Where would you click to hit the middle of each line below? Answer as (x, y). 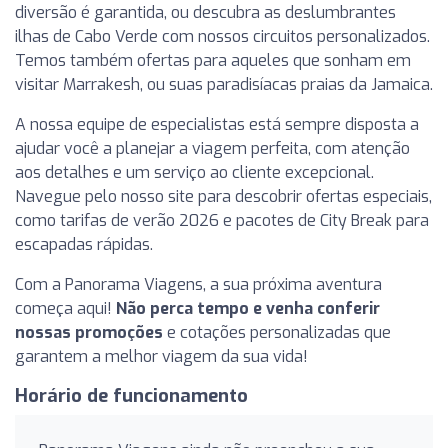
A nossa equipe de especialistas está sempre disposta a (217, 124)
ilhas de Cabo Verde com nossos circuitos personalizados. (222, 36)
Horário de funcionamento (131, 396)
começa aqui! (65, 308)
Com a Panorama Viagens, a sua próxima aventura (198, 284)
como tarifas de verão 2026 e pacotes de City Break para (222, 220)
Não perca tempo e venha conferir (248, 308)
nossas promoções (89, 332)
